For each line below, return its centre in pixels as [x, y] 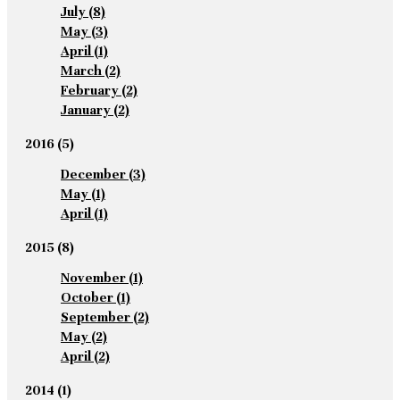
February [90, 90]
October [87, 297]
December [93, 174]
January [86, 109]
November [93, 277]
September [96, 317]
